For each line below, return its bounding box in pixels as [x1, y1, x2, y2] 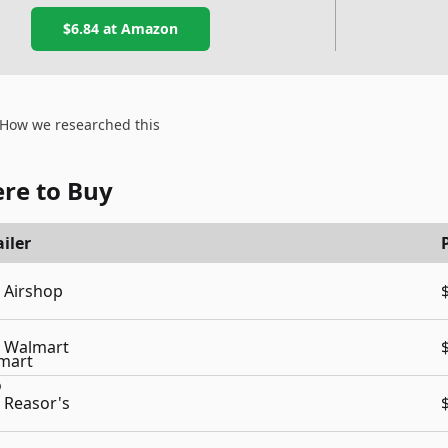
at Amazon [98, 19, 178, 38]
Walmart [4, 336, 69, 358]
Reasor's [4, 392, 70, 414]
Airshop [4, 280, 63, 302]
